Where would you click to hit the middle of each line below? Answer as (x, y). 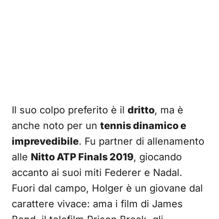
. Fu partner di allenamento (142, 141)
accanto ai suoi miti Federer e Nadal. (97, 173)
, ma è (169, 110)
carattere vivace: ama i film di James (97, 204)
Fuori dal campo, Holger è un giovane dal (107, 188)
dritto (141, 110)
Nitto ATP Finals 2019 (82, 157)
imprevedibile (45, 141)
